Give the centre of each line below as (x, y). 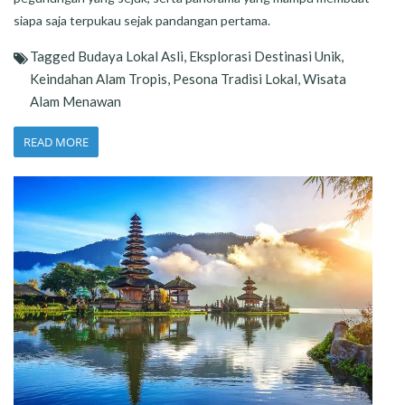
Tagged (54, 57)
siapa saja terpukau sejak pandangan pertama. (142, 21)
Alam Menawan (75, 102)
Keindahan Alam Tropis (99, 79)
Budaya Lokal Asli (131, 57)
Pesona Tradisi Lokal (235, 79)
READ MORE (56, 142)
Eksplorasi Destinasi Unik (265, 57)
